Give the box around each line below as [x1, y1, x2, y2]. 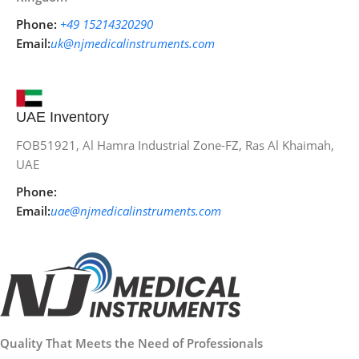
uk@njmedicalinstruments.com [50, 35, 215, 52]
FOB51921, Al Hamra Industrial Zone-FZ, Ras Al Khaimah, [16, 137, 334, 154]
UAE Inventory [16, 109, 109, 126]
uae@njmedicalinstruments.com [50, 203, 221, 220]
